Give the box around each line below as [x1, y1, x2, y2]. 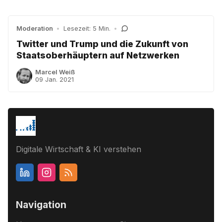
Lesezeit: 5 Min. [63, 24, 111, 32]
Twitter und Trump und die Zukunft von [16, 39, 188, 50]
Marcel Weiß [35, 68, 75, 76]
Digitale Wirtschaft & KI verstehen [16, 144, 141, 154]
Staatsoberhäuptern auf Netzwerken [16, 50, 179, 61]
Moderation [16, 24, 53, 32]
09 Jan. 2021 [35, 75, 74, 83]
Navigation [16, 198, 66, 211]
